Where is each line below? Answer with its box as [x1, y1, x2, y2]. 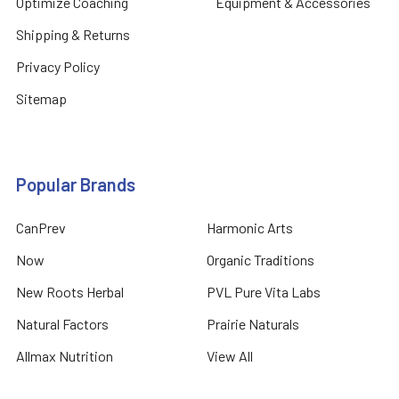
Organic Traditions [207, 250, 314, 268]
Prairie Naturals [207, 314, 299, 332]
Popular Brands [16, 173, 135, 195]
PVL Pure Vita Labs [207, 282, 321, 300]
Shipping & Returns [16, 25, 130, 43]
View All [207, 346, 253, 364]
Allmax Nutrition [16, 346, 113, 364]
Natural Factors [16, 314, 109, 332]
